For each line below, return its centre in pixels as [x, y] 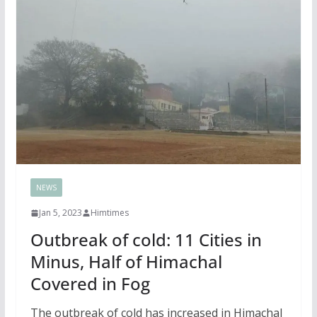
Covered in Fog [90, 284]
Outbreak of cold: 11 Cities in [146, 240]
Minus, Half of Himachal [126, 262]
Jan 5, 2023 [60, 213]
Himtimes [109, 213]
